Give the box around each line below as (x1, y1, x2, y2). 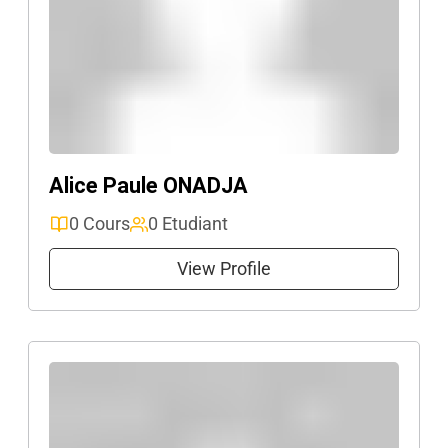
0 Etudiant (148, 213, 228, 234)
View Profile (177, 258, 271, 279)
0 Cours (69, 213, 130, 234)
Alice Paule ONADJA (49, 173, 248, 198)
